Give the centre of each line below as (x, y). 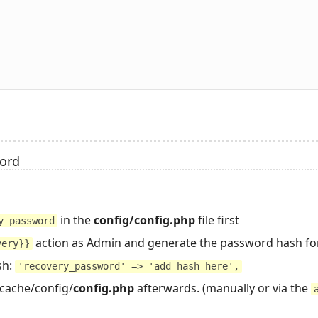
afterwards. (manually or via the (223, 288)
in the (76, 220)
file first (217, 220)
